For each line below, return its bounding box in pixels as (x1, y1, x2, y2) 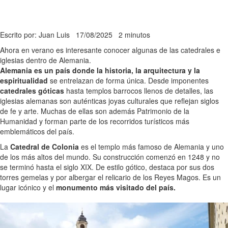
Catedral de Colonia (10, 141, 79, 152)
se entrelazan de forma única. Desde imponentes (48, 75, 209, 86)
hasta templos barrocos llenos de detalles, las (64, 85, 213, 96)
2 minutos (119, 30, 150, 40)
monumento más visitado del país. (56, 182, 176, 193)
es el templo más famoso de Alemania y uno (79, 141, 224, 152)
